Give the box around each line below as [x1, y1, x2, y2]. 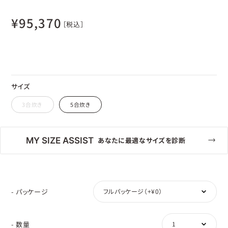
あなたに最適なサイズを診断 [98, 135, 186, 145]
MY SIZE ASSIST [25, 135, 94, 146]
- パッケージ [11, 186, 48, 196]
